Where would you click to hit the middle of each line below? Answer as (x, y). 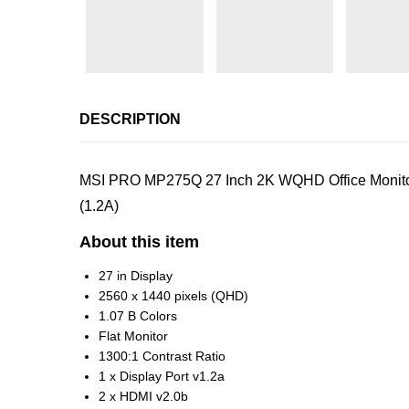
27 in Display (136, 276)
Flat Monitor (133, 336)
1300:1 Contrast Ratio (162, 357)
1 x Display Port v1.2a (162, 377)
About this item (139, 242)
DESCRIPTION (130, 120)
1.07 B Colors (138, 316)
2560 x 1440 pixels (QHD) (173, 296)
